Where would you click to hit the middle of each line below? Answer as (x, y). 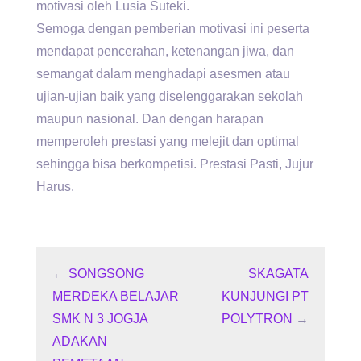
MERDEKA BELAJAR (116, 297)
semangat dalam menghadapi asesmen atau (163, 74)
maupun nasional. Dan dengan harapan (150, 119)
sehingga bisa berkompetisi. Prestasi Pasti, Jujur (175, 164)
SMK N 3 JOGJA (100, 319)
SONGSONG (106, 274)
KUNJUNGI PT (265, 297)
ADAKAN (80, 342)
